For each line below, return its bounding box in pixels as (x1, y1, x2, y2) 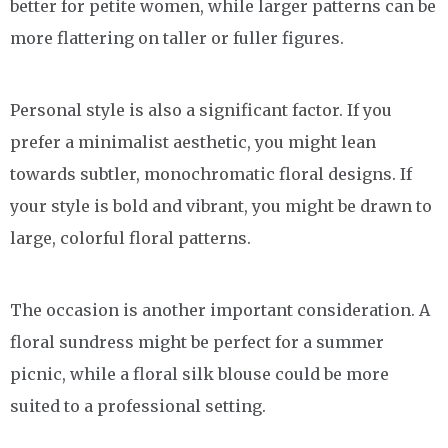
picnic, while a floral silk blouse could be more (10, 363, 389, 384)
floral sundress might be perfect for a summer (10, 331, 384, 352)
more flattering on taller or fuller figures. (10, 27, 344, 48)
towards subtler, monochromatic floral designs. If (10, 163, 412, 184)
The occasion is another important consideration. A (10, 299, 430, 320)
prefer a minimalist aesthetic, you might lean (10, 131, 376, 152)
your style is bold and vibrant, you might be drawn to (10, 195, 432, 216)
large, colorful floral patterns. (10, 227, 251, 248)
